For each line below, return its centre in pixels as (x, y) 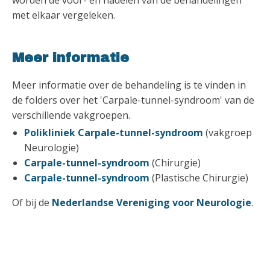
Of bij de (32, 202)
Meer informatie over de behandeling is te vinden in (129, 85)
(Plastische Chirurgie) (200, 177)
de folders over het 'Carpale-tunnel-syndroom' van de (133, 100)
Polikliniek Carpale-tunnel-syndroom (115, 132)
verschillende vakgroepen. (71, 115)
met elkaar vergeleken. (64, 15)
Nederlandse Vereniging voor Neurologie (152, 202)
